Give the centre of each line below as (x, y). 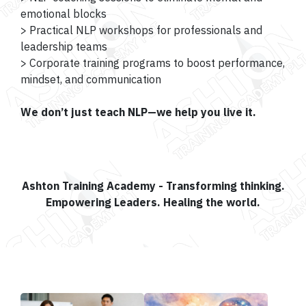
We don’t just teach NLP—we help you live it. (138, 112)
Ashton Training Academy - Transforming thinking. (153, 186)
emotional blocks (64, 14)
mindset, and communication (91, 80)
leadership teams (64, 47)
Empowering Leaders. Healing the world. (153, 203)
